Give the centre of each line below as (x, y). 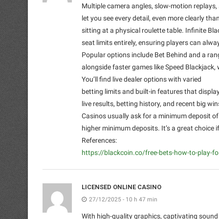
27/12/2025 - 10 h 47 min (123, 199)
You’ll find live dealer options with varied (142, 79)
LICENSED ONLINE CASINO (121, 187)
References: (99, 140)
